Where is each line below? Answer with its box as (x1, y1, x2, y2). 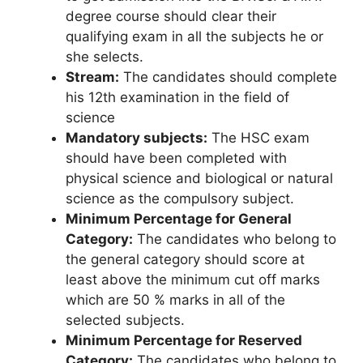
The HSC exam (207, 129, 310, 146)
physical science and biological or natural (66, 169, 333, 186)
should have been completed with (66, 149, 287, 166)
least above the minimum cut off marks (66, 271, 320, 288)
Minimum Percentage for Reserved (66, 331, 302, 348)
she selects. (66, 48, 143, 65)
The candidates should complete (119, 68, 337, 85)
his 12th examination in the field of (66, 88, 289, 105)
